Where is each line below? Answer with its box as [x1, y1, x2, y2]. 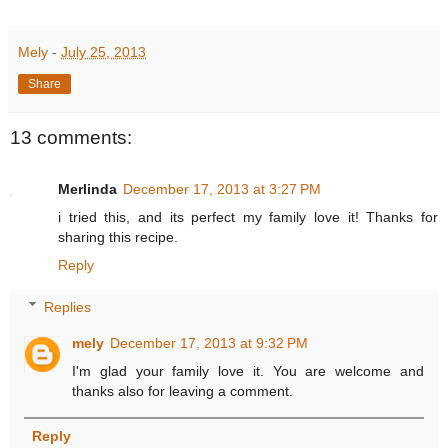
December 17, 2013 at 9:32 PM [110, 334, 309, 351]
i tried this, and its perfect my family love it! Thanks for [58, 209, 438, 226]
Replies [44, 298, 92, 315]
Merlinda [58, 181, 117, 198]
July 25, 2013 [61, 43, 146, 60]
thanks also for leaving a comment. [72, 382, 294, 399]
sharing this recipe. [58, 229, 178, 246]
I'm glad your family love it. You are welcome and [72, 362, 424, 379]
